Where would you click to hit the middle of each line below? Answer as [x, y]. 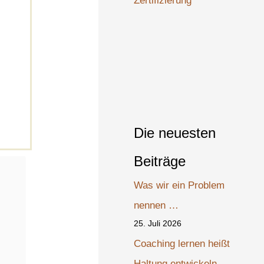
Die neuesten [175, 133]
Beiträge [160, 161]
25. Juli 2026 [158, 223]
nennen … [156, 205]
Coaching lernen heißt [182, 243]
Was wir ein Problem [179, 185]
